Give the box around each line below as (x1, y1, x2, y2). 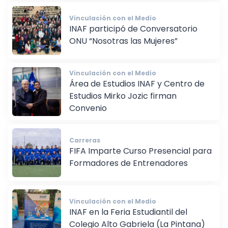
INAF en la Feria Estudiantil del (69, 213, 187, 225)
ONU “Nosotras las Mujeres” (69, 42, 178, 54)
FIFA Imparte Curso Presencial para (69, 152, 212, 164)
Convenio (69, 109, 107, 122)
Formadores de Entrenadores (69, 164, 188, 177)
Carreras (69, 143, 100, 152)
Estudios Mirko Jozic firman (69, 97, 177, 109)
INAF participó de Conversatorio (69, 30, 197, 42)
